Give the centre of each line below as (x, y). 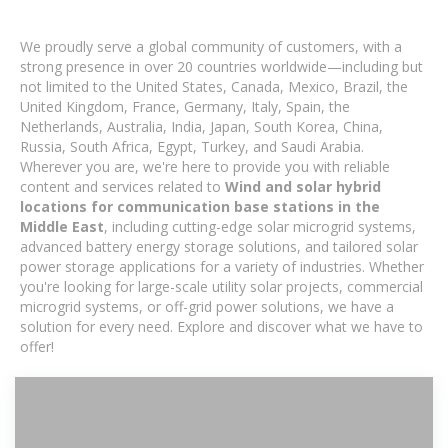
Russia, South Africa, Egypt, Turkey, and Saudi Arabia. (192, 146)
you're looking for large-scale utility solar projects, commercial (221, 286)
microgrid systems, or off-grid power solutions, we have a (207, 306)
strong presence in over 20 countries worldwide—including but (221, 66)
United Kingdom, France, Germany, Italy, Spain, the (185, 106)
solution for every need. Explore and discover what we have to (221, 326)
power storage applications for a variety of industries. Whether (222, 266)
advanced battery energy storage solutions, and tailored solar (219, 246)
